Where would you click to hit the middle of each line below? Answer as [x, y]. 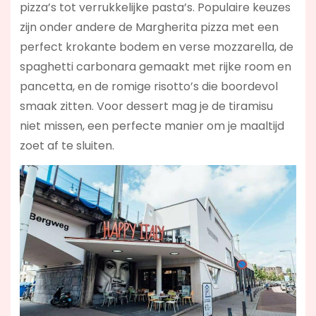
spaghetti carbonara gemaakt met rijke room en [155, 67]
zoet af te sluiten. [67, 146]
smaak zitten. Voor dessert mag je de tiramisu [146, 107]
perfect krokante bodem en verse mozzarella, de [156, 47]
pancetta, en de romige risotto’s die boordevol [148, 87]
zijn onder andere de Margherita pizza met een [149, 28]
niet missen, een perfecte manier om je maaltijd [152, 126]
